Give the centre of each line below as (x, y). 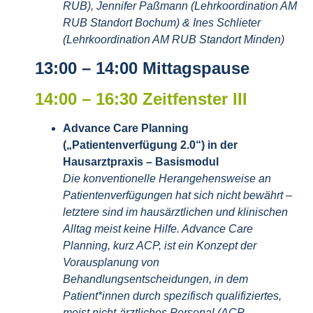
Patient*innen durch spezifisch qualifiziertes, (172, 296)
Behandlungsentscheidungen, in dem (155, 279)
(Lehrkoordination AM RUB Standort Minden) (174, 40)
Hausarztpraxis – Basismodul (141, 161)
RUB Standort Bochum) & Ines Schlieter (162, 23)
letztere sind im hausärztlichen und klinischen (175, 212)
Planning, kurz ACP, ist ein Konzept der (160, 245)
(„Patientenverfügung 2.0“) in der (150, 145)
